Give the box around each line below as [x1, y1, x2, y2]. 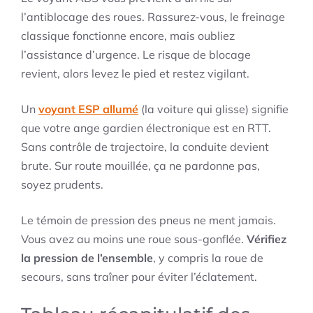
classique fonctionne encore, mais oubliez [21, 29, 235, 43]
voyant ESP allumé [38, 102, 138, 117]
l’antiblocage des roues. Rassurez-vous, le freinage [21, 10, 285, 24]
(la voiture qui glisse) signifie [138, 102, 289, 117]
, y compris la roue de [153, 251, 263, 265]
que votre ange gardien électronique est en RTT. [21, 121, 271, 136]
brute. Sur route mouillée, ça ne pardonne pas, [21, 159, 260, 173]
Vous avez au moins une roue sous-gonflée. [21, 232, 247, 247]
